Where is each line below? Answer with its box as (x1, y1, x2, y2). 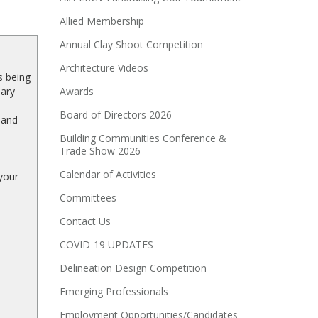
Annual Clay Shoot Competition (59, 38, 203, 51)
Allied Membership (59, 14, 144, 28)
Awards (59, 84, 94, 98)
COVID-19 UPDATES (59, 238, 153, 251)
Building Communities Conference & (59, 131, 226, 145)
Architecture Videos (59, 61, 148, 75)
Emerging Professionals (59, 285, 168, 298)
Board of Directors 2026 (59, 108, 172, 121)
